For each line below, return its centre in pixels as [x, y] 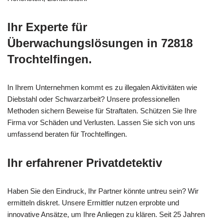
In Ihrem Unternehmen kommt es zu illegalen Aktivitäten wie [102, 88]
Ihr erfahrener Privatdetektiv [85, 163]
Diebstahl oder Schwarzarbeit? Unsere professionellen [93, 99]
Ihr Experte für [47, 27]
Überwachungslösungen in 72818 [100, 43]
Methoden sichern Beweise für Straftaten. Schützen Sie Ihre [102, 111]
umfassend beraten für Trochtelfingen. [67, 134]
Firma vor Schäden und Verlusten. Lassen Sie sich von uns [101, 123]
